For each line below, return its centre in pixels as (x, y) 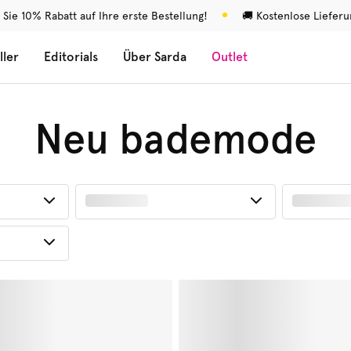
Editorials (71, 57)
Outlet (230, 57)
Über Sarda (155, 57)
